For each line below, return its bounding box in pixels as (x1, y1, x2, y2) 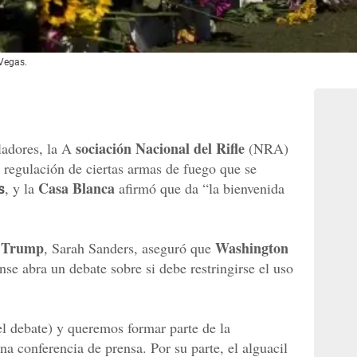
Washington (215, 237, 288, 259)
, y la (5, 178, 38, 198)
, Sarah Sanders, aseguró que (44, 238, 215, 258)
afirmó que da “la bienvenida (115, 178, 284, 198)
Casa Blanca (38, 178, 115, 199)
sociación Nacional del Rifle (76, 138, 245, 159)
